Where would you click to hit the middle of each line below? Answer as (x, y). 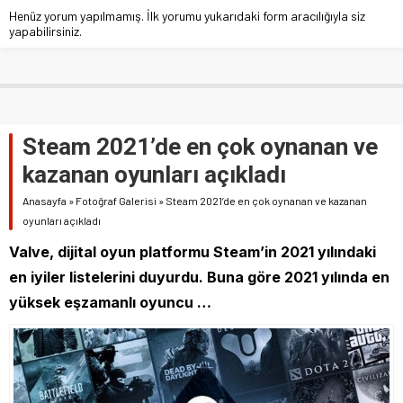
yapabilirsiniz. (45, 31)
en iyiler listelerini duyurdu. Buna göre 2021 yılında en (199, 277)
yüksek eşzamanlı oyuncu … (110, 302)
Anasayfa (45, 200)
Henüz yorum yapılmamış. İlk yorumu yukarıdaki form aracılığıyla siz (187, 15)
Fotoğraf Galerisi (116, 200)
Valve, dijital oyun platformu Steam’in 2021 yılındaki (193, 251)
